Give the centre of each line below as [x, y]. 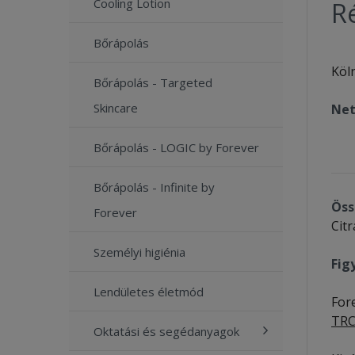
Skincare [116, 107]
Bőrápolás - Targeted [153, 82]
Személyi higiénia [139, 252]
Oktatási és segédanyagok [166, 331]
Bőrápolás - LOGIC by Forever [176, 147]
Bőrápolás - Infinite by [154, 187]
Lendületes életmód [149, 291]
